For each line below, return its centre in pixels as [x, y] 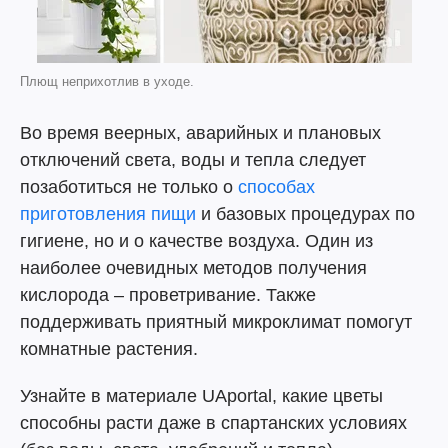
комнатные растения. [109, 349]
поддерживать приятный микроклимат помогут [216, 322]
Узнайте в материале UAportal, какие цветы [201, 396]
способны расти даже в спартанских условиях [213, 423]
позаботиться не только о [129, 187]
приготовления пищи [108, 214]
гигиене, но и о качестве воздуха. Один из [196, 241]
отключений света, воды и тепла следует [193, 160]
